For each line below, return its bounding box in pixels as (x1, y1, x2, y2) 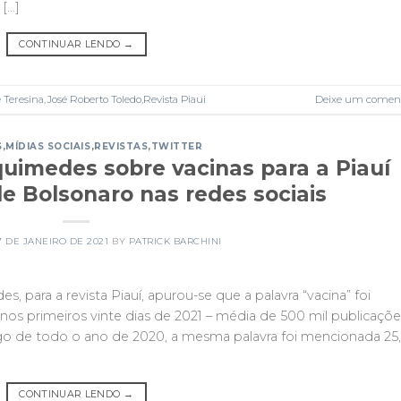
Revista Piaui (143, 92, 206, 106)
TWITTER (150, 140, 203, 152)
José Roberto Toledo (47, 92, 141, 106)
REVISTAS (94, 140, 149, 152)
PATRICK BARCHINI (128, 235, 222, 247)
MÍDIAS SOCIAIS (5, 140, 91, 152)
